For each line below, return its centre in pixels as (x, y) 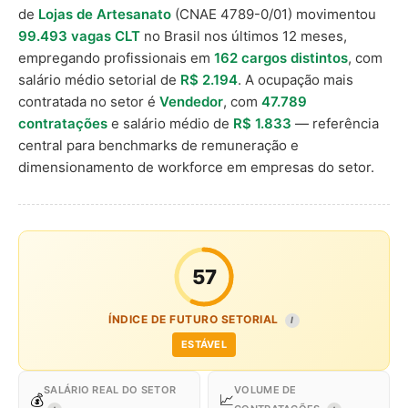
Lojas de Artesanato (105, 14)
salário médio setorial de (99, 80)
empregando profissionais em (116, 58)
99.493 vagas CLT (79, 36)
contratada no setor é (89, 102)
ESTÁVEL (204, 344)
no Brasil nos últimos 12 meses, (244, 36)
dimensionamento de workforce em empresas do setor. (196, 167)
